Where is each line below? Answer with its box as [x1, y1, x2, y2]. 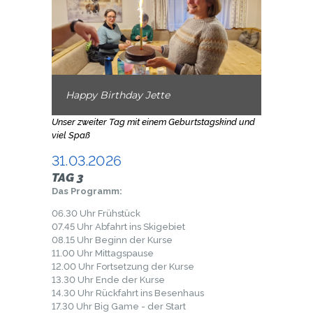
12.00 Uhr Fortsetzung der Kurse [52, 261, 194, 272]
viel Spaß [52, 130, 90, 141]
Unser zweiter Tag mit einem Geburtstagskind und [52, 117, 255, 128]
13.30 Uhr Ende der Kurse [52, 275, 165, 286]
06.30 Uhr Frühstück [52, 208, 140, 219]
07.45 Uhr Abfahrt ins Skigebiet [52, 221, 185, 233]
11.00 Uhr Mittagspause [52, 248, 154, 259]
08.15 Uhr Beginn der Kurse [52, 235, 173, 246]
